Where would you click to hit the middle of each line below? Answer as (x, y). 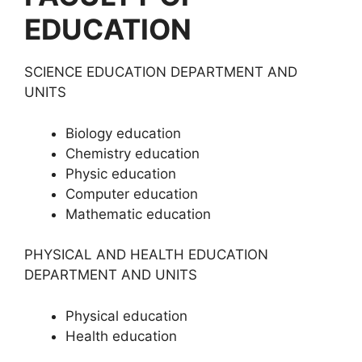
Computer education (132, 194)
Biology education (123, 133)
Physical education (126, 316)
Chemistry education (133, 153)
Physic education (121, 173)
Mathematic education (138, 214)
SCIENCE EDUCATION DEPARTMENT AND (161, 72)
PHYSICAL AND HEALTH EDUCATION (146, 255)
